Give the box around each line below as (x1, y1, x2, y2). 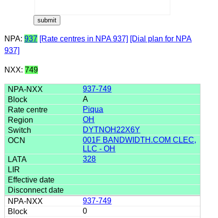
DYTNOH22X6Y (83, 125, 141, 134)
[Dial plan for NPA (129, 34, 192, 43)
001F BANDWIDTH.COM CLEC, (83, 135, 197, 144)
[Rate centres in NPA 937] (39, 34, 128, 43)
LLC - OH (83, 144, 116, 153)
